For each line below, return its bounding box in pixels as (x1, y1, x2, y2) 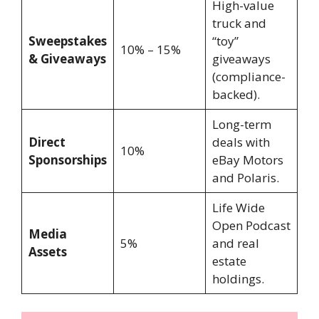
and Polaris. (211, 169, 279, 186)
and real (211, 234, 259, 251)
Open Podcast (211, 216, 291, 234)
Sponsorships (28, 151, 107, 168)
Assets (28, 243, 67, 260)
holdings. (211, 270, 264, 287)
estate (211, 252, 246, 269)
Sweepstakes (28, 32, 107, 49)
